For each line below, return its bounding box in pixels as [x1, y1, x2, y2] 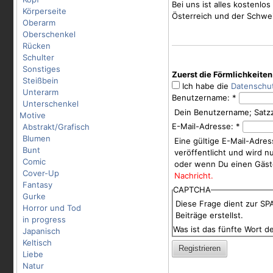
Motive [19, 110, 46, 120]
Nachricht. [174, 171, 213, 180]
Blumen [23, 133, 51, 143]
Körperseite [23, 6, 66, 16]
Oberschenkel [23, 29, 76, 39]
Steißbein [23, 76, 58, 85]
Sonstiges [23, 64, 60, 74]
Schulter [23, 52, 54, 62]
